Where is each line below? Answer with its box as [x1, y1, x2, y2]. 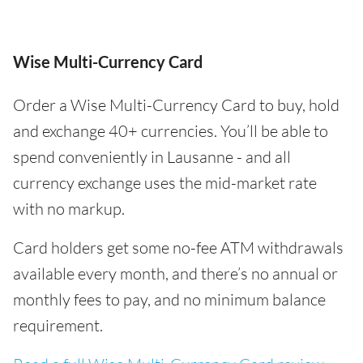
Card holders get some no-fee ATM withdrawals [13, 237, 344, 258]
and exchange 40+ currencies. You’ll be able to [13, 121, 328, 141]
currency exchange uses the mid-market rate [13, 173, 317, 193]
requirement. [13, 315, 103, 335]
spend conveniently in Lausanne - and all [13, 147, 291, 167]
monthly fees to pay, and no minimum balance [13, 289, 326, 310]
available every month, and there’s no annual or [13, 263, 338, 284]
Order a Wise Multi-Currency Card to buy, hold [13, 95, 340, 115]
